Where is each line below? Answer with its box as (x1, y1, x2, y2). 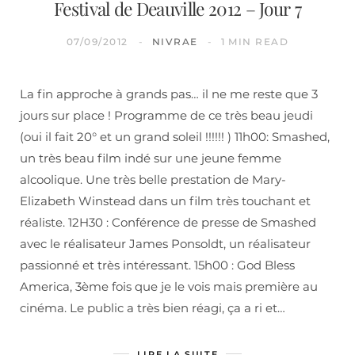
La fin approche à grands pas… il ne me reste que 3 (20, 86, 318, 101)
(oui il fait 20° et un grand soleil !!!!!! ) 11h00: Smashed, (20, 128, 330, 144)
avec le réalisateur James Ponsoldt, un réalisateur (20, 235, 311, 251)
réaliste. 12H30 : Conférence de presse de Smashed (20, 214, 316, 230)
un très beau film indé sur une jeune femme (20, 150, 281, 166)
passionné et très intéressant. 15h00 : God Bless (20, 257, 295, 273)
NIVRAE (151, 35, 198, 48)
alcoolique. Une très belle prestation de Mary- (20, 171, 286, 187)
